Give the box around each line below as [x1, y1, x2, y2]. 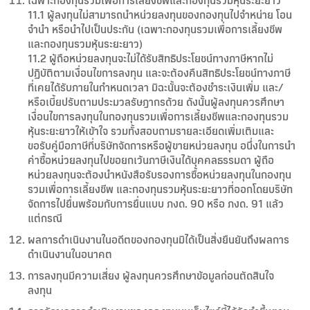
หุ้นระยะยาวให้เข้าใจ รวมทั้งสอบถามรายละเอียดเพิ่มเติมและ [28, 122, 274, 139]
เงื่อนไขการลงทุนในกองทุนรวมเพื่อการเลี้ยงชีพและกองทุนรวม [28, 108, 289, 125]
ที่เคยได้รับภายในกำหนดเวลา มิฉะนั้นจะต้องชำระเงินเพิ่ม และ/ [28, 79, 284, 95]
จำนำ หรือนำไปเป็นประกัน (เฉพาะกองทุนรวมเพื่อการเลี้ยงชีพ [28, 21, 282, 37]
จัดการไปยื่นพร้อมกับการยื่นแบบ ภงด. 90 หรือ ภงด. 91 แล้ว [28, 195, 284, 212]
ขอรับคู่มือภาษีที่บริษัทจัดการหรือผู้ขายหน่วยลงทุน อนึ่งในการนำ [28, 137, 295, 154]
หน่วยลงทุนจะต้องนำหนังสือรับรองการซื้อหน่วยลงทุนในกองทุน [28, 166, 291, 183]
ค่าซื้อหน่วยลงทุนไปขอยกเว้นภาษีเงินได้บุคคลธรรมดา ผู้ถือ [28, 152, 274, 168]
